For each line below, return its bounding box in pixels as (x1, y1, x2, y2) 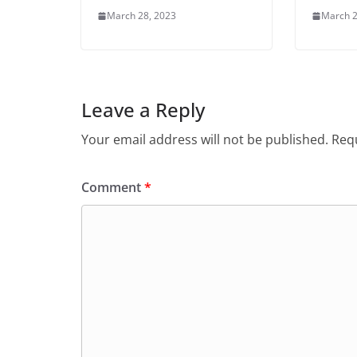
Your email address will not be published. (81, 131, 328, 148)
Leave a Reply (81, 96, 205, 123)
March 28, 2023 (107, 9, 176, 22)
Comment (81, 178, 144, 196)
